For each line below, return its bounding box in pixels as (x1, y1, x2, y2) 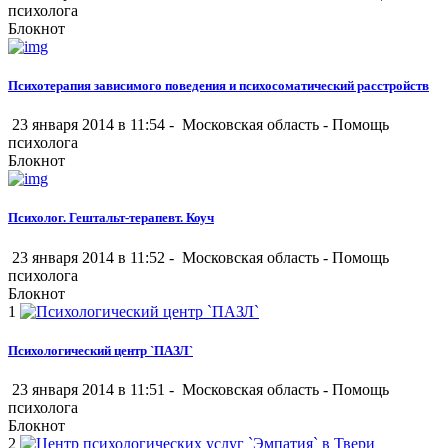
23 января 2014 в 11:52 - (8, 248, 178, 266)
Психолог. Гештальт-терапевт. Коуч (8, 210, 214, 226)
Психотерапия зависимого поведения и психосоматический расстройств (8, 78, 429, 94)
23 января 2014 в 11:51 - (8, 380, 178, 398)
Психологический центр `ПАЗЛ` (8, 342, 193, 358)
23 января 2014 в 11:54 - (8, 116, 178, 134)
